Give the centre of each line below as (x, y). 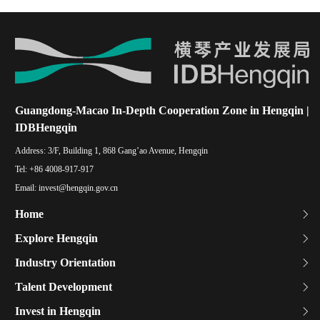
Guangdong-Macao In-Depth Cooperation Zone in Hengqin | (162, 110)
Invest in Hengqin (58, 311)
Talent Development (64, 286)
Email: (26, 187)
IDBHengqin (46, 127)
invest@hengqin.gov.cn (77, 187)
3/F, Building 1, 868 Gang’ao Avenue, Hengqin (127, 150)
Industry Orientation (65, 262)
